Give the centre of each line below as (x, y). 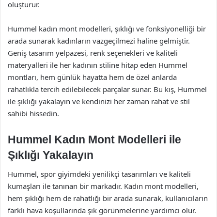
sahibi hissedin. (33, 113)
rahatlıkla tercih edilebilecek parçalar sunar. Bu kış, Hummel (107, 89)
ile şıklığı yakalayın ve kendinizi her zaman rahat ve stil (99, 101)
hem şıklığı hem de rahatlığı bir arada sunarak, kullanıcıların (108, 198)
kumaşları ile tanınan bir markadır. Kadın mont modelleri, (103, 186)
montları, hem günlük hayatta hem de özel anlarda (92, 77)
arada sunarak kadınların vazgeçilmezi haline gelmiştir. (99, 40)
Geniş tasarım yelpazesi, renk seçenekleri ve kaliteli (93, 53)
